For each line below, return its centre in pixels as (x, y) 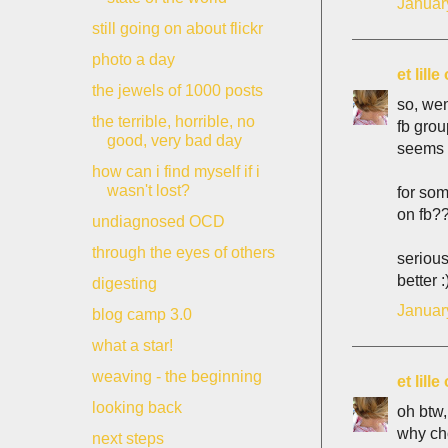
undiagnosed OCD (158, 221)
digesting (124, 283)
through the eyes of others (183, 252)
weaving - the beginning (176, 376)
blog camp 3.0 (141, 314)
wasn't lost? (148, 190)
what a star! (132, 345)
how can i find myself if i (175, 171)
